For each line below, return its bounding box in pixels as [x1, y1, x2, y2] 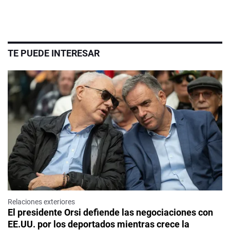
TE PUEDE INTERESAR [8, 47, 100, 59]
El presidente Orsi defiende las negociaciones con [8, 207, 213, 218]
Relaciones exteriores [8, 198, 75, 206]
